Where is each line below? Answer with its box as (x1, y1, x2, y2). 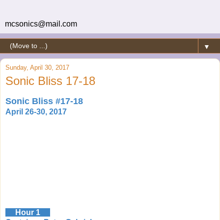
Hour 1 (5, 208, 50, 217)
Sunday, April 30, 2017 (5, 64, 69, 71)
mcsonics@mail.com (5, 20, 77, 28)
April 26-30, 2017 (5, 107, 67, 116)
